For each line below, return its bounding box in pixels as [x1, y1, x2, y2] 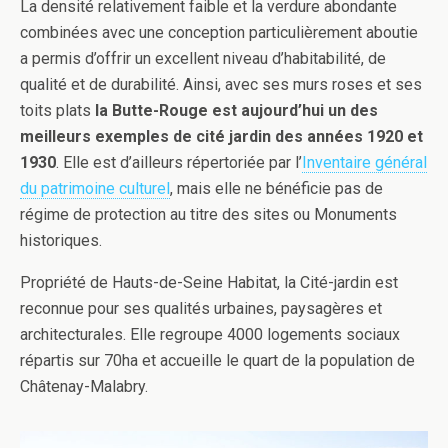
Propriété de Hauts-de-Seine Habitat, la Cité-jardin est [20, 273, 398, 292]
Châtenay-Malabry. [20, 377, 148, 396]
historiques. [20, 231, 102, 250]
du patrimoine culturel [20, 179, 170, 198]
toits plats [20, 101, 95, 120]
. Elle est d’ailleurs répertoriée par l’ [56, 153, 302, 172]
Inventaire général [302, 153, 427, 172]
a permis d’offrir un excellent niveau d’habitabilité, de [20, 49, 386, 68]
